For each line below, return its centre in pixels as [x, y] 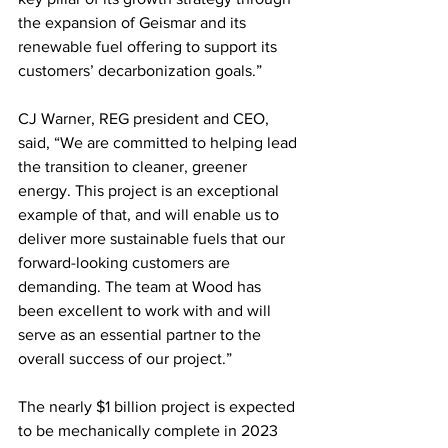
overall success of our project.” [125, 358]
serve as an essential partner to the [141, 334]
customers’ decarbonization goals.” [140, 70]
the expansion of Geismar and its [134, 22]
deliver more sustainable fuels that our [153, 238]
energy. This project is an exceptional [150, 190]
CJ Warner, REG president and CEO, [145, 118]
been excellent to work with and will [146, 310]
